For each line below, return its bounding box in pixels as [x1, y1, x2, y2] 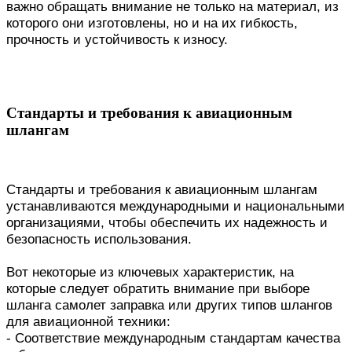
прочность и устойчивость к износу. [6, 31, 228, 48]
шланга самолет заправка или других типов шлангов [6, 297, 332, 313]
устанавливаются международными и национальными [6, 198, 345, 214]
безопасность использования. [6, 231, 192, 247]
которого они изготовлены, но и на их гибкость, [6, 15, 298, 31]
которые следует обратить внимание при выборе [6, 280, 310, 297]
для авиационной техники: [6, 313, 170, 330]
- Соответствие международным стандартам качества [6, 330, 340, 346]
